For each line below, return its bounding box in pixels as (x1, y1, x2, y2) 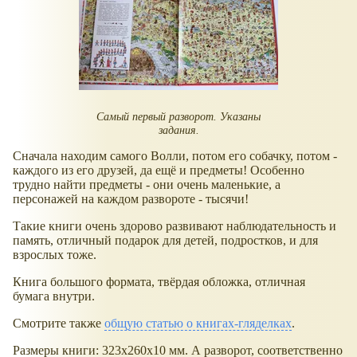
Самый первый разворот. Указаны (96, 109, 261, 123)
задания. (158, 123, 199, 136)
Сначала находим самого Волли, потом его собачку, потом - (13, 149, 337, 163)
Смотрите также (13, 316, 104, 331)
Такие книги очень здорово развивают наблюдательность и (13, 219, 336, 233)
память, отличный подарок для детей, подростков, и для (13, 233, 318, 248)
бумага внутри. (13, 289, 95, 304)
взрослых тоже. (13, 248, 96, 262)
